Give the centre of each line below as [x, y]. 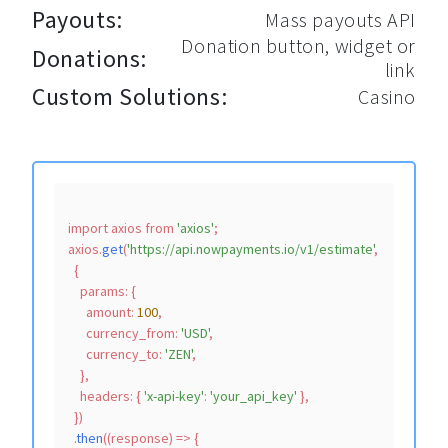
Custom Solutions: [130, 96]
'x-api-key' [174, 396]
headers [105, 396]
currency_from [130, 333]
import [88, 228]
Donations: [89, 58]
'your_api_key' [253, 396]
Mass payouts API [340, 19]
